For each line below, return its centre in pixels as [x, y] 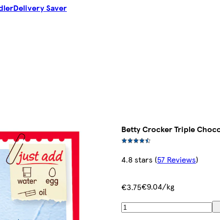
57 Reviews [177, 160]
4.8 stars [137, 160]
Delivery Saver [40, 8]
